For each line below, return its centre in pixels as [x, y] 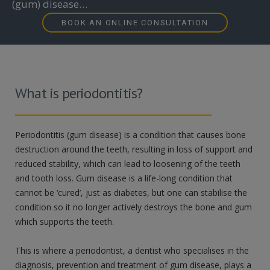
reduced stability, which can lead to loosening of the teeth [128, 163]
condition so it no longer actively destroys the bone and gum [133, 207]
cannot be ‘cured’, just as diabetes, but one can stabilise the [131, 192]
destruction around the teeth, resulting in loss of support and [134, 149]
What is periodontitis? [79, 93]
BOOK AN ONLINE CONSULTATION [135, 22]
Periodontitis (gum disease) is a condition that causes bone [130, 134]
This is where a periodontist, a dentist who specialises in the [132, 250]
